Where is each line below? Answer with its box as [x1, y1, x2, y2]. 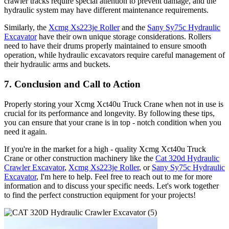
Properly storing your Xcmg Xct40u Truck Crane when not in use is [4, 99, 223, 108]
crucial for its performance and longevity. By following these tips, [4, 108, 215, 118]
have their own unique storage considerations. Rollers [37, 32, 211, 41]
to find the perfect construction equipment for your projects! [4, 190, 196, 199]
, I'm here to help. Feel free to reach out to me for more [36, 172, 212, 181]
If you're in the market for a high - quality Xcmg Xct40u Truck [4, 144, 206, 153]
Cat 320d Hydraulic [155, 153, 219, 163]
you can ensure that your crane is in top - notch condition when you [4, 118, 221, 127]
